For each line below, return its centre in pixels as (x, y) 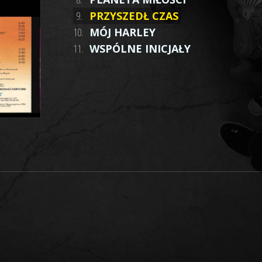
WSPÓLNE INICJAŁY (140, 49)
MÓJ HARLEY (123, 32)
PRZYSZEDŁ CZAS (134, 16)
